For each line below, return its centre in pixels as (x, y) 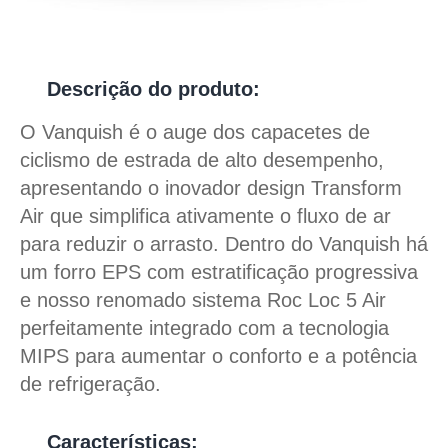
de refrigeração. (90, 384)
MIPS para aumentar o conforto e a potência (218, 356)
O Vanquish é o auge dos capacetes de (195, 132)
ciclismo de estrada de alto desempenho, (202, 160)
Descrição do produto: (153, 89)
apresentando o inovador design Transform (211, 188)
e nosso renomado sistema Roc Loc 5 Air (203, 300)
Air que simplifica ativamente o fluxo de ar (205, 216)
